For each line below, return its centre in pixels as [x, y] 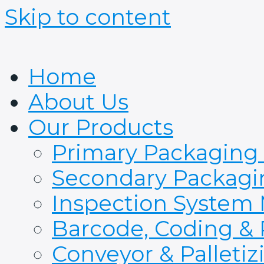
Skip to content [88, 17]
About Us [78, 102]
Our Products [101, 127]
